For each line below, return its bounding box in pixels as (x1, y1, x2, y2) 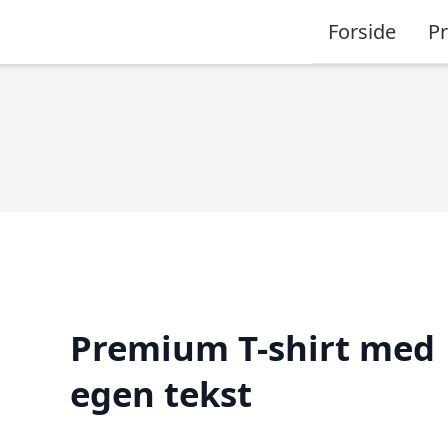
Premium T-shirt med (69, 323, 435, 371)
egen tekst (69, 369, 252, 417)
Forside (328, 17, 396, 45)
